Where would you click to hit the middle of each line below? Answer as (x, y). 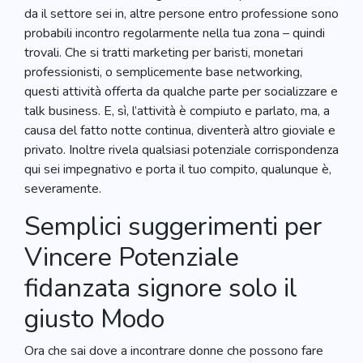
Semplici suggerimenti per (173, 226)
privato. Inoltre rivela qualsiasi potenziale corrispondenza (181, 150)
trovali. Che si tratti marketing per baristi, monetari (164, 53)
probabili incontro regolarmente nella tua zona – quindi (175, 33)
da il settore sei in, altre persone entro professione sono (181, 14)
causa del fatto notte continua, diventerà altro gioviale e (180, 130)
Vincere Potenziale (132, 257)
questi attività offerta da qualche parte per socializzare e (181, 92)
